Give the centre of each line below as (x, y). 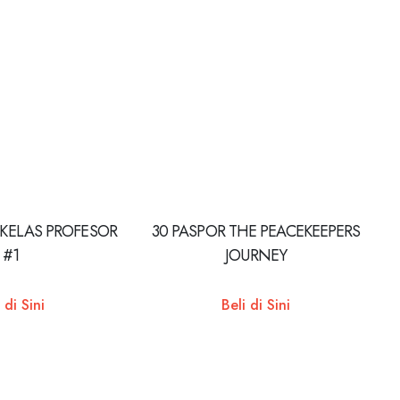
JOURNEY (256, 256)
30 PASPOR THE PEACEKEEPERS (256, 232)
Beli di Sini (256, 304)
